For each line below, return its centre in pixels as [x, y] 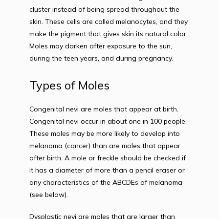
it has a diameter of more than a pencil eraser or [107, 170]
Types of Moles [69, 85]
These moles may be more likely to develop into [105, 133]
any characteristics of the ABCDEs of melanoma [106, 182]
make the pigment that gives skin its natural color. [109, 34]
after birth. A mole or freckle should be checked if [108, 158]
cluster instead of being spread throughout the [104, 9]
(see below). [49, 195]
